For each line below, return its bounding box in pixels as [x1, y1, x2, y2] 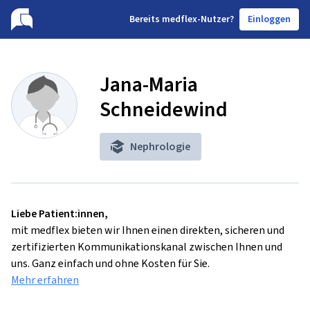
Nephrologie [130, 139, 190, 154]
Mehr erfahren [11, 273, 79, 287]
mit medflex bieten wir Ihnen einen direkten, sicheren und [11, 223, 284, 237]
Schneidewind [100, 95, 228, 123]
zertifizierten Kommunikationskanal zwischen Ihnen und [11, 239, 282, 254]
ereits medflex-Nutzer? [135, 12, 234, 26]
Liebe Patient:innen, [11, 206, 108, 221]
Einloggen [248, 12, 291, 26]
